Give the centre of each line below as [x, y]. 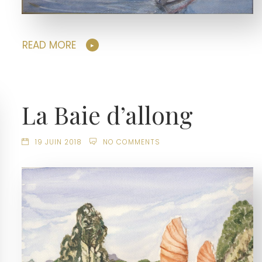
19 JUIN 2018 [59, 142]
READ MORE [49, 45]
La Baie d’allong [108, 114]
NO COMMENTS [131, 142]
